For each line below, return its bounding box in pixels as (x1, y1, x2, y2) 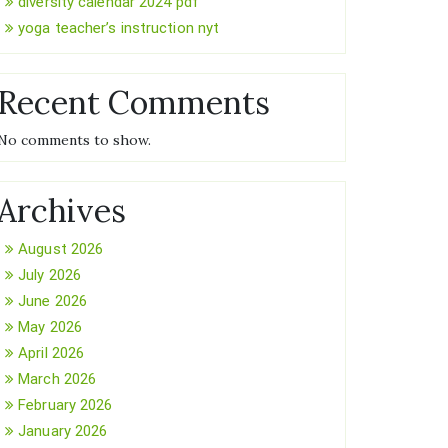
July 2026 (18, 266, 82, 284)
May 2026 (18, 318, 82, 336)
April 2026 (18, 344, 85, 362)
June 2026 (18, 292, 88, 310)
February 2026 (18, 396, 113, 414)
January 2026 (18, 422, 108, 440)
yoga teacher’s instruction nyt (18, 19, 220, 37)
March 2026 (18, 370, 97, 388)
